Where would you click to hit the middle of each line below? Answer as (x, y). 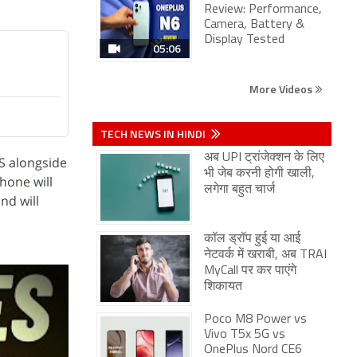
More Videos (282, 89)
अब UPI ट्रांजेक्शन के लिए (264, 158)
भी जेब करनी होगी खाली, (259, 174)
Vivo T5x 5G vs (245, 335)
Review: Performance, (263, 10)
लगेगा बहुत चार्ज (239, 190)
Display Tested (244, 40)
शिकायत (223, 287)
